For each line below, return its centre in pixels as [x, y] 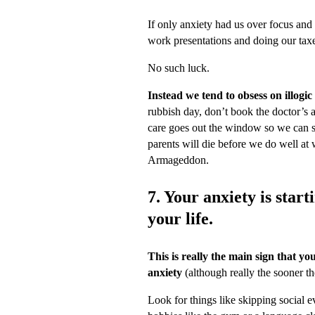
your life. [180, 219]
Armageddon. [178, 160]
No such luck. [179, 68]
